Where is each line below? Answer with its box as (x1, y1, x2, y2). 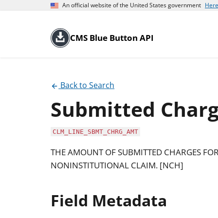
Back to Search (58, 80, 115, 91)
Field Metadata (51, 189, 167, 212)
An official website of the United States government (62, 1, 201, 9)
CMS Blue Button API (70, 32, 154, 43)
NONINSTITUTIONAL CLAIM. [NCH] (51, 160, 183, 171)
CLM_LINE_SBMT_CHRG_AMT (53, 127, 138, 135)
